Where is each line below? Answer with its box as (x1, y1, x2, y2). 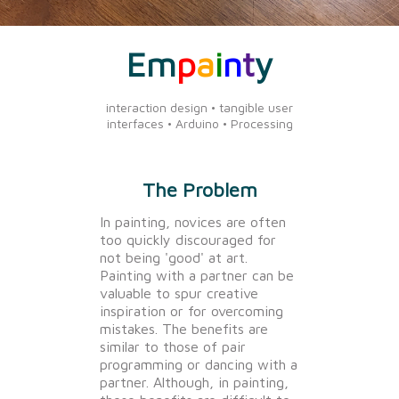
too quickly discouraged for (100, 232, 276, 248)
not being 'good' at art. (100, 249, 248, 266)
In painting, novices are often (100, 214, 286, 231)
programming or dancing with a (100, 356, 297, 373)
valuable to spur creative (100, 285, 258, 302)
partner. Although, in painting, (100, 374, 289, 391)
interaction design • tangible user (106, 100, 293, 116)
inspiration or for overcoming (100, 303, 283, 320)
